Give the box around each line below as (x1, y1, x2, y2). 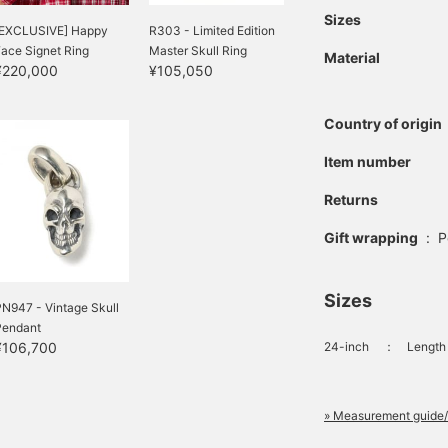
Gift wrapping (324, 229, 418, 247)
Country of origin (324, 115, 442, 133)
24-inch (324, 339, 369, 355)
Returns (324, 191, 378, 209)
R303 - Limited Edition (149, 23, 275, 38)
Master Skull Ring (149, 43, 247, 58)
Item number (324, 153, 411, 171)
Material (324, 49, 380, 67)
